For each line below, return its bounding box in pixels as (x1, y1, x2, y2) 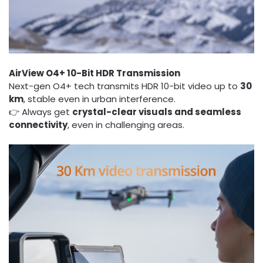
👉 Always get (9, 105, 72, 118)
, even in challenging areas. (68, 118, 184, 131)
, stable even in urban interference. (23, 92, 176, 105)
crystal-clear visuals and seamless (72, 105, 241, 118)
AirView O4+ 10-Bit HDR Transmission (9, 66, 180, 79)
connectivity (9, 118, 68, 131)
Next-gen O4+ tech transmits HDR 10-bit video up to (9, 79, 240, 92)
